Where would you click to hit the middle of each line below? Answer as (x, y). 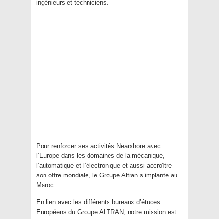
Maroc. (46, 185)
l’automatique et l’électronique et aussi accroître (104, 166)
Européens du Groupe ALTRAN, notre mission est (106, 212)
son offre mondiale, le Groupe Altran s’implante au (107, 175)
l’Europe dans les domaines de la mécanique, (100, 156)
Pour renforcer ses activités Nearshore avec (99, 146)
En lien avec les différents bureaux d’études (98, 202)
